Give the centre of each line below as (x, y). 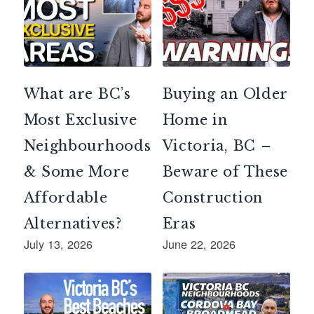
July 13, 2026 (58, 244)
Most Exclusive (80, 120)
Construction (212, 197)
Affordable (66, 197)
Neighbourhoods (87, 145)
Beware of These (225, 171)
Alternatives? (73, 223)
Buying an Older (225, 94)
